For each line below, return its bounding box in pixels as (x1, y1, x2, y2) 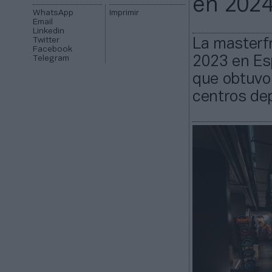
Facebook (33, 46, 73, 54)
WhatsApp (33, 9, 74, 18)
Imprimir (109, 9, 139, 18)
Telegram (33, 55, 70, 63)
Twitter (33, 36, 60, 45)
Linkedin (33, 27, 65, 36)
